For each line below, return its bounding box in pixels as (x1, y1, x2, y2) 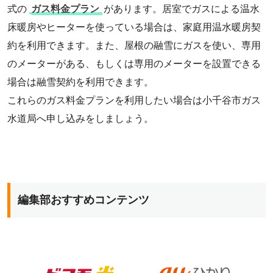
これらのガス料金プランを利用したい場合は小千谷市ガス (7, 94, 261, 105)
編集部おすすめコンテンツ (18, 193, 149, 206)
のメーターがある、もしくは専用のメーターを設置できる (7, 58, 261, 69)
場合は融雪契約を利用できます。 (7, 76, 154, 87)
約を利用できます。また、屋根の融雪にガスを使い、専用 (7, 40, 261, 51)
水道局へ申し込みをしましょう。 (7, 113, 154, 124)
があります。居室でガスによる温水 (104, 3, 260, 14)
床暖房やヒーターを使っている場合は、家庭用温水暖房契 (7, 21, 261, 32)
